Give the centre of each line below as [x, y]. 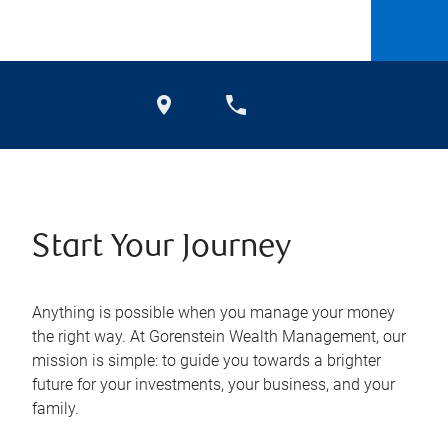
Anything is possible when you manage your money [213, 312]
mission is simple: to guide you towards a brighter [206, 360]
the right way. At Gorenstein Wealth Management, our [219, 336]
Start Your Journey [161, 248]
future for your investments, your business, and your [213, 384]
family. [55, 408]
